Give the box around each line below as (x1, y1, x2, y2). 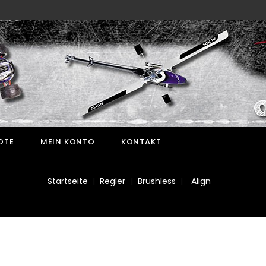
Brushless (138, 175, 176, 187)
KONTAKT (121, 136, 161, 147)
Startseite (47, 175, 88, 187)
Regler (100, 175, 126, 187)
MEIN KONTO (40, 136, 95, 147)
